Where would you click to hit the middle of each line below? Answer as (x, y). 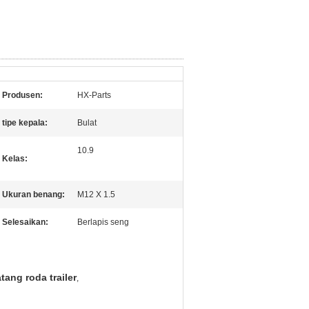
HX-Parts (94, 95)
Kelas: (15, 159)
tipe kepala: (25, 123)
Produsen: (22, 95)
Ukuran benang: (33, 195)
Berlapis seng (103, 222)
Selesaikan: (25, 222)
